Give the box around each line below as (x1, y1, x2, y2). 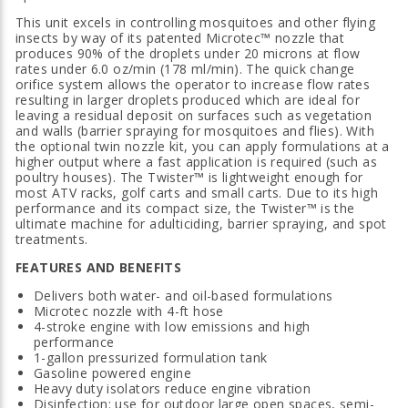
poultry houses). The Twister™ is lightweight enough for (15, 168, 363, 187)
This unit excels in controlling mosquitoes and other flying (15, 14, 375, 32)
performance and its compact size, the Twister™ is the (15, 199, 355, 218)
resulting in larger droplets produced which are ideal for (15, 91, 361, 109)
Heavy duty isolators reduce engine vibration (34, 380, 311, 398)
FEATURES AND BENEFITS (15, 259, 182, 277)
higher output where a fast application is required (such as (15, 153, 377, 171)
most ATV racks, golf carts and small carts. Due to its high (15, 184, 378, 202)
